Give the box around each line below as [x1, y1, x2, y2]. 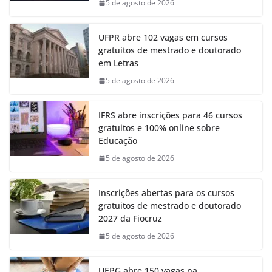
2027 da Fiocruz [98, 212, 165, 225]
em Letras [98, 57, 138, 69]
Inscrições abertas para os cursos [98, 187, 234, 199]
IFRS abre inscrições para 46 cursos [98, 109, 242, 121]
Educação [98, 135, 137, 147]
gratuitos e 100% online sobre [98, 122, 220, 134]
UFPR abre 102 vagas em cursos [98, 32, 228, 44]
